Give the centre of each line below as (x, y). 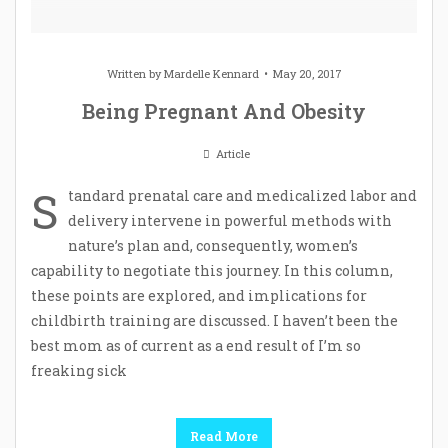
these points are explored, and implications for (199, 296)
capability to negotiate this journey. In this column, (212, 271)
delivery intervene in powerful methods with (230, 221)
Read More (224, 436)
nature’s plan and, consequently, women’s (213, 246)
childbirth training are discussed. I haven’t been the (214, 321)
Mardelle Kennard (211, 74)
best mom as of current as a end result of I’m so (196, 346)
